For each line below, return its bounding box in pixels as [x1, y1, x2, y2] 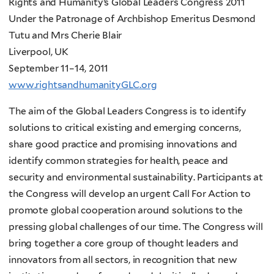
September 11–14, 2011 [9, 62, 109, 75]
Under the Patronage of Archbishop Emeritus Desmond [9, 13, 256, 25]
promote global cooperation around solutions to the [9, 204, 243, 216]
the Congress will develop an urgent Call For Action [9, 187, 239, 199]
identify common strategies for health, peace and [9, 154, 229, 166]
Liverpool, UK [9, 46, 68, 58]
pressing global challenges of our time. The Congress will [9, 220, 263, 232]
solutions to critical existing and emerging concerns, [9, 121, 241, 133]
